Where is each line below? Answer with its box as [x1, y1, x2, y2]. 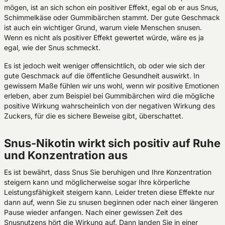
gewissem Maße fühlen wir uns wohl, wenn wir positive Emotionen [4, 81, 219, 90]
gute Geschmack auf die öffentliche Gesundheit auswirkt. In [4, 71, 199, 80]
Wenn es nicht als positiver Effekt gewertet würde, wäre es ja [4, 33, 204, 42]
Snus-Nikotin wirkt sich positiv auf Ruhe [4, 137, 220, 150]
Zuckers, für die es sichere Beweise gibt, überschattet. [4, 111, 183, 120]
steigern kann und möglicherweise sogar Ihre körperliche [4, 178, 190, 186]
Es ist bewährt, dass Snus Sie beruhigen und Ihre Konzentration [4, 168, 211, 176]
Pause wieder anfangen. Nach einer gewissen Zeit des [4, 208, 182, 216]
